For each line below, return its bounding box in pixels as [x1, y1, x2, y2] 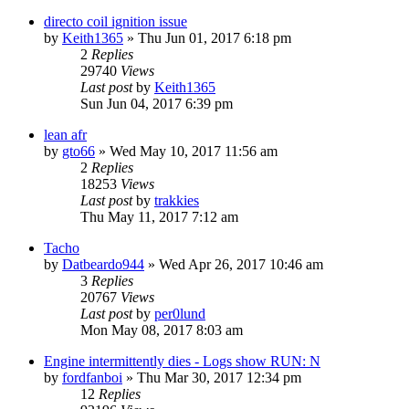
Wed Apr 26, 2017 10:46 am [159, 256, 323, 272]
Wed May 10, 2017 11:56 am [110, 142, 278, 159]
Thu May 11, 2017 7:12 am [80, 208, 238, 225]
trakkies [154, 192, 199, 208]
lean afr [44, 126, 87, 142]
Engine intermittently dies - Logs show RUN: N [44, 352, 320, 369]
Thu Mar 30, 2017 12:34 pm [137, 369, 301, 385]
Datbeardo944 [62, 256, 144, 272]
